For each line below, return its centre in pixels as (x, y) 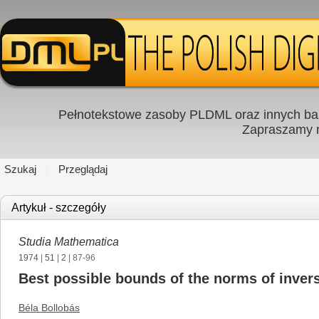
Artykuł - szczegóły (59, 208)
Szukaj (20, 169)
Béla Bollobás (49, 308)
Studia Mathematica (69, 242)
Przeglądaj (83, 169)
